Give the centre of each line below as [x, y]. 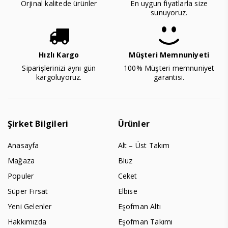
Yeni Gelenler [30, 206]
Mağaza [21, 160]
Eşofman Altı [139, 206]
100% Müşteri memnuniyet [169, 68]
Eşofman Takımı [145, 221]
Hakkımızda [27, 221]
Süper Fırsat [28, 191]
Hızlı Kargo [59, 54]
